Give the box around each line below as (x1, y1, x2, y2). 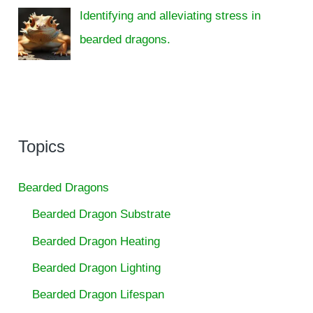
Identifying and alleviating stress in (79, 8, 261, 22)
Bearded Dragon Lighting (32, 261, 161, 275)
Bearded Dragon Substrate (32, 208, 171, 221)
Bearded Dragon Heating (32, 234, 161, 248)
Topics (18, 137, 66, 156)
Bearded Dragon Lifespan (32, 288, 165, 302)
